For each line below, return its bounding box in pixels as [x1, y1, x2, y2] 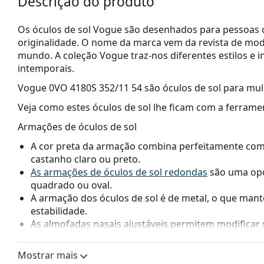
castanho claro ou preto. [31, 152, 140, 166]
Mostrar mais [18, 248, 80, 262]
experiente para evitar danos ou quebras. [31, 243, 215, 256]
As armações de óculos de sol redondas [31, 165, 207, 179]
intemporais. [18, 61, 74, 75]
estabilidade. [31, 204, 87, 217]
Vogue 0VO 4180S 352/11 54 [18, 81, 142, 94]
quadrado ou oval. [31, 178, 112, 192]
